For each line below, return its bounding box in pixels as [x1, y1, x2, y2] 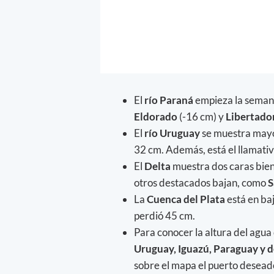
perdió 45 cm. [134, 209, 195, 223]
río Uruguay [144, 127, 202, 140]
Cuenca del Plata [147, 193, 225, 206]
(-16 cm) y [177, 110, 226, 124]
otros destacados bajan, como [134, 176, 268, 190]
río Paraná [144, 94, 195, 107]
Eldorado [134, 110, 177, 124]
